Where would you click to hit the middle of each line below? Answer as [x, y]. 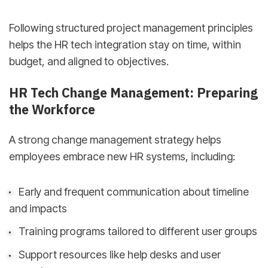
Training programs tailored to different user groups [138, 232]
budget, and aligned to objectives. [89, 62]
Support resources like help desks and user [119, 255]
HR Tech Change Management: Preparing [133, 92]
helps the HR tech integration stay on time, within [125, 45]
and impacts [38, 208]
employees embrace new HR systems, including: [122, 157]
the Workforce [52, 109]
